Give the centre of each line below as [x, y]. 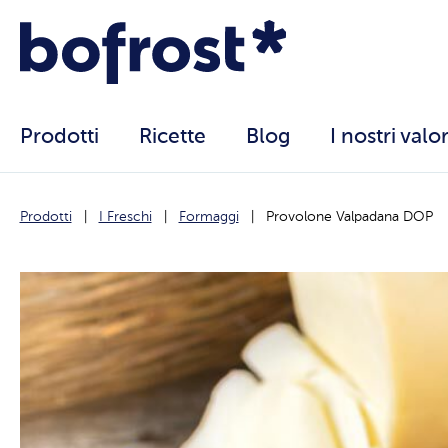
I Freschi [125, 217]
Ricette [172, 138]
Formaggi [208, 217]
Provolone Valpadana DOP [349, 217]
